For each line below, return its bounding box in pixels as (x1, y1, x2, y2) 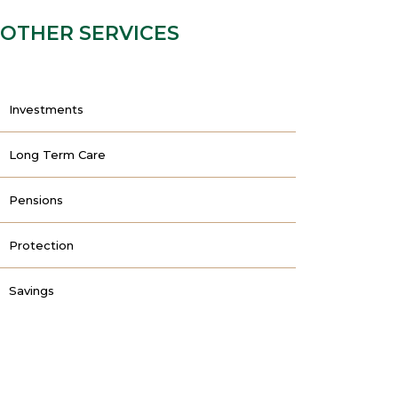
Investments (9, 102, 84, 116)
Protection (9, 238, 74, 252)
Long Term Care (9, 147, 106, 162)
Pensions (9, 193, 63, 207)
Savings (9, 283, 54, 298)
